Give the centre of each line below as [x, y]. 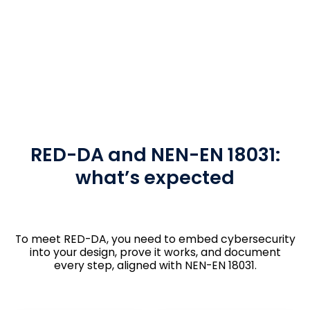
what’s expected [155, 178]
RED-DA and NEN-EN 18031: [155, 155]
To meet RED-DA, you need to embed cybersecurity [155, 239]
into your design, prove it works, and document [155, 253]
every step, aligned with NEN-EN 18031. [155, 266]
